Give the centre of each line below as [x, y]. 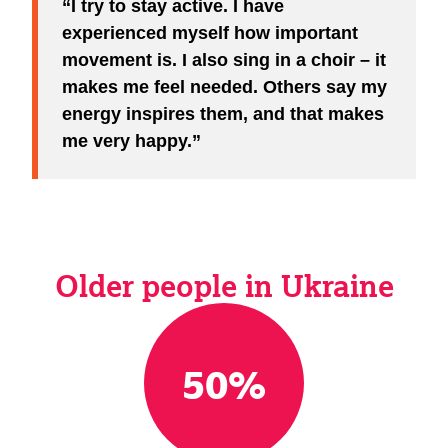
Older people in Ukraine [224, 284]
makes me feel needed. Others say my [224, 86]
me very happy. [127, 140]
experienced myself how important [210, 32]
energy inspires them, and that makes [223, 113]
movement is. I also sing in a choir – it [224, 59]
